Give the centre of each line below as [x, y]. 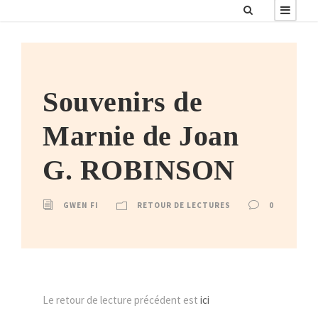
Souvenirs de [122, 102]
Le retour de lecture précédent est [121, 300]
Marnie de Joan [141, 136]
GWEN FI [81, 205]
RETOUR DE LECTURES [184, 205]
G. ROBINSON [139, 170]
